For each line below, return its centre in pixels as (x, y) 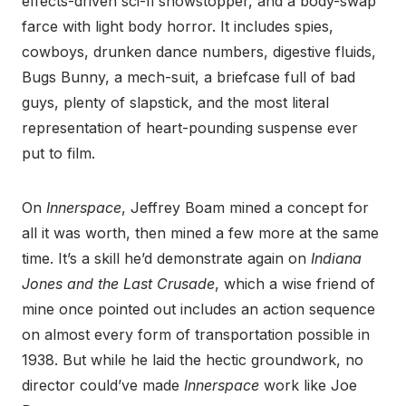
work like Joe (310, 386)
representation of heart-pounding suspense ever (190, 128)
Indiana (336, 259)
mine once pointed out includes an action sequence (198, 309)
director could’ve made (103, 386)
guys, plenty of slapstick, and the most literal (175, 103)
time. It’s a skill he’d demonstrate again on (166, 259)
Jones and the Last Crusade (118, 284)
